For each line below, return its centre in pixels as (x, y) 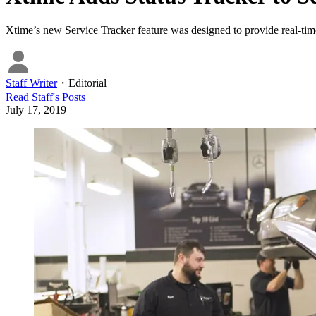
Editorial (87, 83)
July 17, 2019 (36, 109)
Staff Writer (31, 83)
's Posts (69, 97)
